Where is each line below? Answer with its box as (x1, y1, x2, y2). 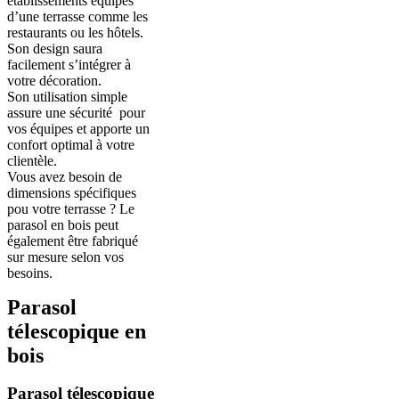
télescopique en (7, 319, 146, 343)
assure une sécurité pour (7, 104, 145, 120)
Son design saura (7, 40, 102, 56)
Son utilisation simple (7, 88, 127, 104)
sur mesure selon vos (7, 248, 124, 265)
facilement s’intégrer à (7, 56, 131, 72)
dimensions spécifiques (7, 184, 136, 200)
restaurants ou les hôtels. (7, 24, 143, 40)
